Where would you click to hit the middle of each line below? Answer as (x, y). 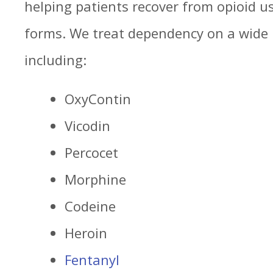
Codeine (90, 206)
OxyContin (98, 99)
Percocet (91, 152)
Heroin (88, 233)
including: (55, 60)
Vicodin (87, 126)
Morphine (95, 179)
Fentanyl (92, 260)
